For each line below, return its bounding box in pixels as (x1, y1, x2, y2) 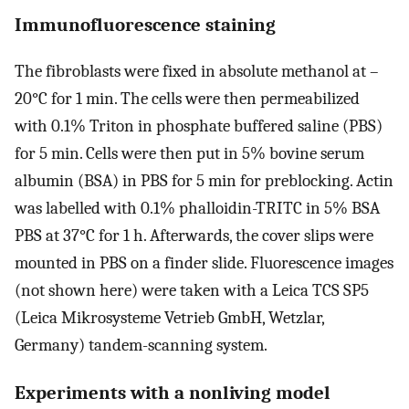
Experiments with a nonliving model (15, 381, 330, 404)
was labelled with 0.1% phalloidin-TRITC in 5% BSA (15, 198, 380, 219)
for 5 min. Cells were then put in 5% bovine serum (15, 143, 364, 164)
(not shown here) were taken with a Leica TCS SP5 (15, 280, 369, 301)
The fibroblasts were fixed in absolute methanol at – (15, 61, 379, 82)
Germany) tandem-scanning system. (15, 335, 267, 356)
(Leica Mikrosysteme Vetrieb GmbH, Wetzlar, (15, 308, 324, 329)
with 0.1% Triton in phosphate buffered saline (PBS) (15, 116, 383, 137)
